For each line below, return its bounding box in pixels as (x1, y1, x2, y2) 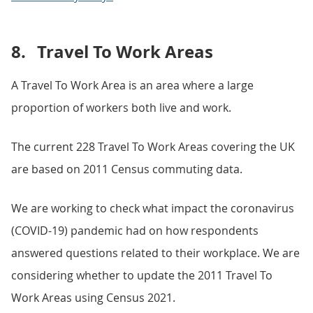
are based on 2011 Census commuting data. (11, 161, 242, 177)
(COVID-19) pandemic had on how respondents (11, 223, 259, 238)
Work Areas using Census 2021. (11, 290, 175, 305)
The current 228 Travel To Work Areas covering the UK (11, 139, 295, 154)
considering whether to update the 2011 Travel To (11, 268, 272, 283)
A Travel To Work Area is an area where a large (11, 78, 254, 93)
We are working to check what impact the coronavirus (11, 201, 294, 216)
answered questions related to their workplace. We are (11, 245, 300, 261)
